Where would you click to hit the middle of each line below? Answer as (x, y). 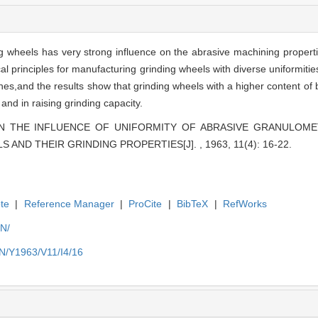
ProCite (146, 203)
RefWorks (245, 203)
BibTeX (193, 203)
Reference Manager (69, 203)
